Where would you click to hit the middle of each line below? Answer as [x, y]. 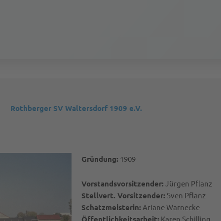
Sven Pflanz [185, 195]
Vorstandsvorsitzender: [122, 184]
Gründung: [100, 159]
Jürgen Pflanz [188, 184]
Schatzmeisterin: [111, 207]
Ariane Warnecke [170, 207]
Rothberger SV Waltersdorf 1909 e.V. [76, 108]
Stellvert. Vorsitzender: [123, 196]
